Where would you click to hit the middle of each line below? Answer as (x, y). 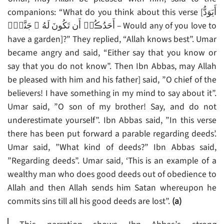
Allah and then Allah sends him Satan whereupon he (112, 188)
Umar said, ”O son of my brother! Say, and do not (112, 107)
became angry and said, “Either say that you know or (112, 53)
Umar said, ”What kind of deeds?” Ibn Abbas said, (112, 147)
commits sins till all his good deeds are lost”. (90, 201)
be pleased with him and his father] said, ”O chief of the (112, 80)
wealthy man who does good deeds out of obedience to (112, 174)
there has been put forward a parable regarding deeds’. (112, 134)
